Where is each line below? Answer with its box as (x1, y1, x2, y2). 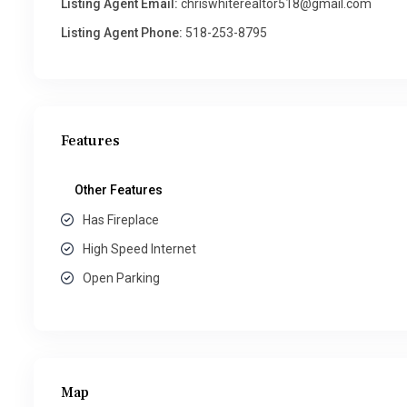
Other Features (74, 183, 163, 197)
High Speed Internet (83, 242, 196, 256)
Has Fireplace (83, 213, 159, 227)
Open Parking (83, 271, 160, 285)
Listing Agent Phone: (61, 25, 183, 40)
